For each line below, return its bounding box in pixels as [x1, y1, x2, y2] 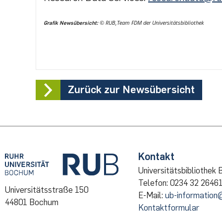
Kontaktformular [138, 203, 199, 213]
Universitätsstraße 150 [5, 184, 88, 195]
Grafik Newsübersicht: [44, 20, 98, 27]
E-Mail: [138, 190, 165, 201]
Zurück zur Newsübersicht [68, 83, 195, 96]
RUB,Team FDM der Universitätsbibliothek [104, 19, 204, 27]
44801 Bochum [5, 197, 58, 207]
